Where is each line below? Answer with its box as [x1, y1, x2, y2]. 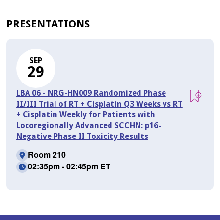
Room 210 [27, 148, 66, 160]
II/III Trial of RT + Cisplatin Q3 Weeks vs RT [16, 99, 183, 109]
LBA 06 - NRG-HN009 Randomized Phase [16, 88, 166, 98]
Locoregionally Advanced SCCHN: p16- [16, 120, 161, 130]
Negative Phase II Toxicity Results [16, 131, 148, 141]
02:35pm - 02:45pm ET [27, 160, 110, 172]
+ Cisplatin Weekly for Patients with [16, 110, 155, 119]
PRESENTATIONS [6, 17, 90, 30]
